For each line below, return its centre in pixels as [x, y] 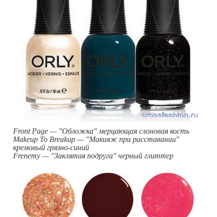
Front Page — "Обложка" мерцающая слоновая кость [101, 131]
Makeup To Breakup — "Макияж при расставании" [96, 139]
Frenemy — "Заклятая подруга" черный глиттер [93, 156]
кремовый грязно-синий [51, 147]
